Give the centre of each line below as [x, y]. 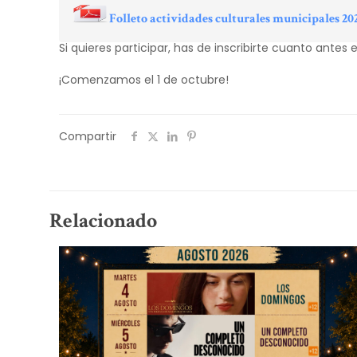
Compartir [88, 136]
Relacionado [103, 221]
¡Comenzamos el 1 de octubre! [144, 80]
